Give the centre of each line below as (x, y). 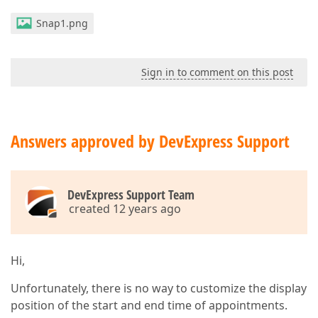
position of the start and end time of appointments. (149, 305)
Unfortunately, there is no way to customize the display (159, 288)
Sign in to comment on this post (217, 72)
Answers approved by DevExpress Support (150, 141)
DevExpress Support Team (131, 194)
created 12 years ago (125, 209)
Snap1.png (62, 23)
